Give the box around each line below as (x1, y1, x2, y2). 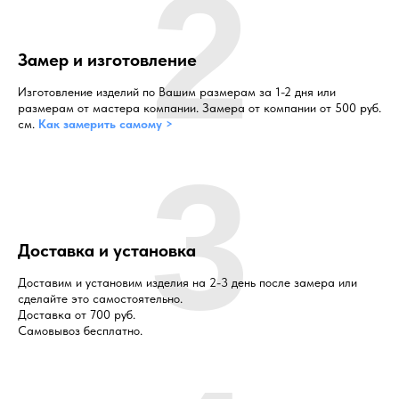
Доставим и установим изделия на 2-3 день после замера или (18, 275, 357, 290)
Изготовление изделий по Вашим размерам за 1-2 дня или (18, 85, 336, 100)
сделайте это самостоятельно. (18, 291, 183, 306)
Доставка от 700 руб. (18, 307, 135, 322)
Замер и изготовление (18, 49, 197, 71)
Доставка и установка (18, 240, 196, 262)
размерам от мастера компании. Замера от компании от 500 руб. (18, 101, 381, 116)
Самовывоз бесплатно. (18, 323, 142, 338)
